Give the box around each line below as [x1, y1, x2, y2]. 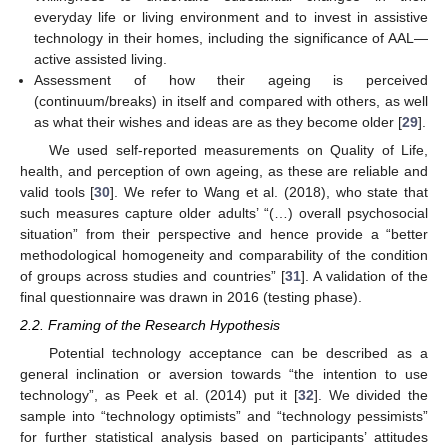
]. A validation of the [300, 267, 429, 284]
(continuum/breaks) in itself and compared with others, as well [34, 92, 428, 109]
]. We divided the [314, 387, 429, 404]
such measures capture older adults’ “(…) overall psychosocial [20, 204, 428, 221]
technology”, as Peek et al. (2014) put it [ [20, 387, 299, 404]
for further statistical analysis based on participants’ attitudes [20, 429, 428, 446]
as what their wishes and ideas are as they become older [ [34, 113, 403, 130]
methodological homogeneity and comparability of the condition [20, 246, 428, 263]
